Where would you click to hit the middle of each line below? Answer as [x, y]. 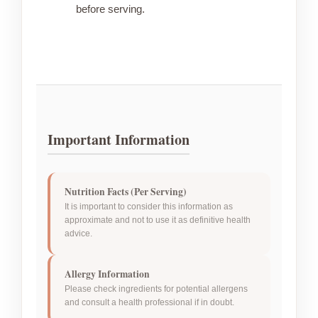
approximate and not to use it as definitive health [158, 220]
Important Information [119, 140]
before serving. [110, 9]
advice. [78, 234]
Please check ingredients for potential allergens [156, 289]
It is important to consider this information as [149, 207]
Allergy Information [107, 274]
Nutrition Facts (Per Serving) [126, 192]
